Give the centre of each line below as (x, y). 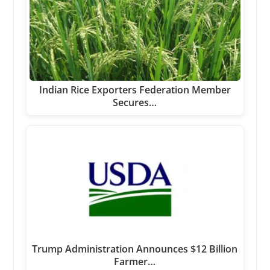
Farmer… (135, 262)
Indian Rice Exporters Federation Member (135, 89)
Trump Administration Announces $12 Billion (135, 249)
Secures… (135, 102)
